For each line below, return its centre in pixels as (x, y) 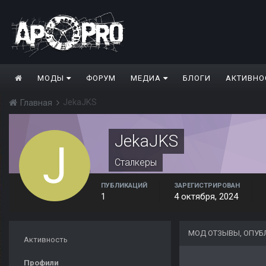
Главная (36, 103)
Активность (46, 240)
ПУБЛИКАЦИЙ (124, 186)
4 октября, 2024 (206, 197)
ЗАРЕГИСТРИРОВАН (207, 186)
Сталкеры (136, 163)
